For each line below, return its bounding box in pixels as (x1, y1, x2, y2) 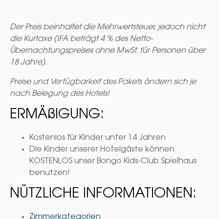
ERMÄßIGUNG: (10, 108, 104, 122)
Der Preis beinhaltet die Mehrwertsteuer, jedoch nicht (10, 23, 205, 32)
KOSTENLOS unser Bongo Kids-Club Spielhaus (29, 157, 197, 166)
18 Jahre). (10, 59, 49, 67)
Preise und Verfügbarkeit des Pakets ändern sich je (10, 78, 196, 87)
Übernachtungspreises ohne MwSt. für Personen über (10, 47, 205, 55)
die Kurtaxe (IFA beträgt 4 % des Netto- (10, 35, 153, 44)
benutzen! (29, 169, 70, 177)
